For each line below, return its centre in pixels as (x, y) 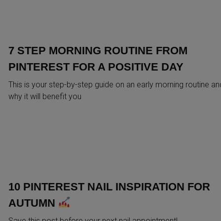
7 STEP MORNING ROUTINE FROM (98, 50)
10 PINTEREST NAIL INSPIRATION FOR (109, 186)
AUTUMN (33, 203)
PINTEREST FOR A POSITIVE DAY (96, 67)
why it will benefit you (45, 96)
